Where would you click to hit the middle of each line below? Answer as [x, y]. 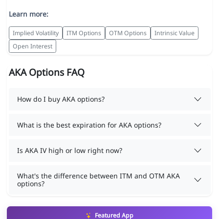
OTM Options [128, 33]
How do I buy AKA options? [61, 99]
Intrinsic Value [174, 33]
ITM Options [84, 33]
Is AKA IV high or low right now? [70, 150]
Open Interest [32, 46]
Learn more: [28, 14]
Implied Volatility [35, 33]
